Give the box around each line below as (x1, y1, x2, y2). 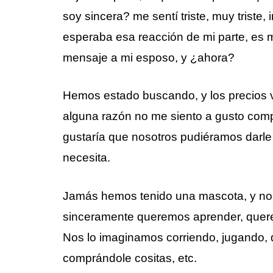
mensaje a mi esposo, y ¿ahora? (63, 51, 235, 64)
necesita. (63, 151, 110, 165)
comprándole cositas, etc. (63, 252, 197, 265)
